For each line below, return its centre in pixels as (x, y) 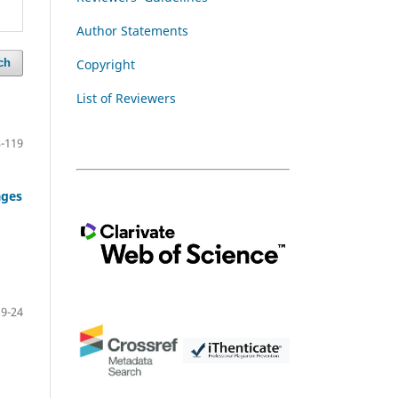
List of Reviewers (126, 98)
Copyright (106, 64)
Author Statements (132, 30)
